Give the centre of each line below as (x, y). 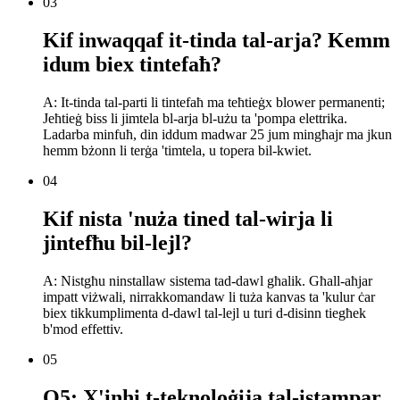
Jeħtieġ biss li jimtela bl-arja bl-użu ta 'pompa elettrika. (195, 118)
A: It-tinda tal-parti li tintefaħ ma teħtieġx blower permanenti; (214, 102)
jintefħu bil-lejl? (117, 242)
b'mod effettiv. (83, 329)
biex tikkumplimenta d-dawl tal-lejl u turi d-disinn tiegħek (204, 312)
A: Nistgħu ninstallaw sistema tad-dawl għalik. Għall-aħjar (208, 280)
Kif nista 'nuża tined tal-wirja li (188, 218)
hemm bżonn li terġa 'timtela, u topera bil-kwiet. (177, 150)
